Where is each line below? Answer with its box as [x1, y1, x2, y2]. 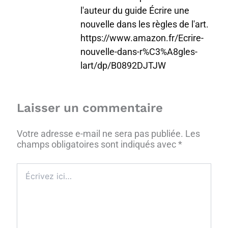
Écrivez [16, 163, 40, 172]
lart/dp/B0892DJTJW [80, 60, 166, 71]
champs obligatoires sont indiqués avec [17, 138, 179, 150]
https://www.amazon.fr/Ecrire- [80, 32, 204, 43]
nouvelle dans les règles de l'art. [80, 18, 209, 30]
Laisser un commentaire [17, 100, 163, 115]
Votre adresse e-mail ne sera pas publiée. [17, 128, 184, 139]
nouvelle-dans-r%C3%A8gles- [80, 46, 198, 57]
